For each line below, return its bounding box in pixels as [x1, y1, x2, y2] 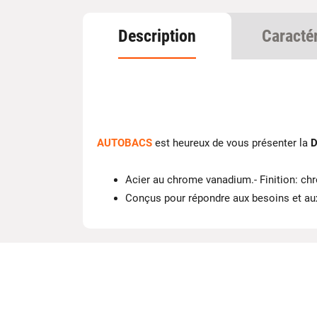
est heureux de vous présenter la [152, 137, 311, 150]
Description [118, 26, 196, 47]
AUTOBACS [97, 137, 152, 150]
